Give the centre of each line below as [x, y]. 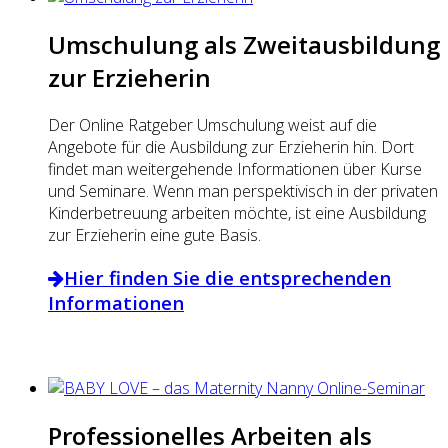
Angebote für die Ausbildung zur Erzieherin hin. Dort [231, 147]
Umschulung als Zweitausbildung [244, 45]
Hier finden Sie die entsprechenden [227, 277]
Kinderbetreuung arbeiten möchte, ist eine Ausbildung [237, 213]
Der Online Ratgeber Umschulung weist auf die [212, 125]
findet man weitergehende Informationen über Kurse [235, 169]
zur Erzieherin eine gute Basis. [154, 235]
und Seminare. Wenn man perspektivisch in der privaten [243, 191]
